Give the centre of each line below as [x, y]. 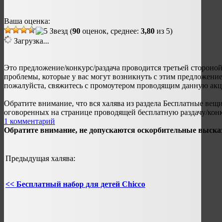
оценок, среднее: [111, 31]
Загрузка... [30, 41]
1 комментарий [29, 121]
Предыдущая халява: [40, 159]
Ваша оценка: [27, 21]
